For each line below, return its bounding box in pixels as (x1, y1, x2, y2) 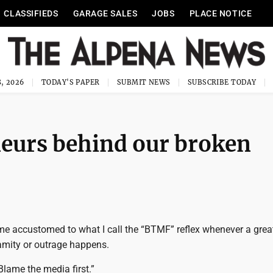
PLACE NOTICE (189, 9, 252, 18)
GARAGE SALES (73, 9, 138, 18)
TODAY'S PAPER (41, 78, 100, 87)
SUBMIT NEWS (116, 78, 171, 87)
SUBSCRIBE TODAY (187, 78, 257, 87)
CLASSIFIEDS (4, 9, 58, 18)
